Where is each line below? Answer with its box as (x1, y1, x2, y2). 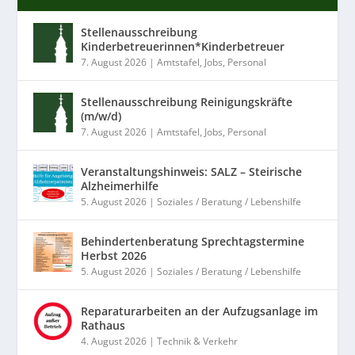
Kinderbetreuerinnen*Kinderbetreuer (81, 39, 285, 55)
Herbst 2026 (81, 248, 147, 264)
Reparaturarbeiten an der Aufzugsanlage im (81, 303, 319, 319)
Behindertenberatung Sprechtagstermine (81, 234, 305, 250)
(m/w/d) (81, 109, 122, 124)
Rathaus (81, 318, 126, 334)
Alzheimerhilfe (81, 178, 159, 194)
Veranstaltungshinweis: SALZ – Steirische (81, 164, 303, 180)
